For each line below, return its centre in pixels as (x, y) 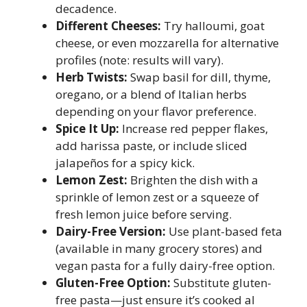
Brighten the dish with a (193, 180)
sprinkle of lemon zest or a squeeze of (157, 197)
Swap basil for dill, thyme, (199, 77)
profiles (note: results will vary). (139, 60)
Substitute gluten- (221, 283)
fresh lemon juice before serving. (144, 214)
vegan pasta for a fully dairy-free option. (165, 266)
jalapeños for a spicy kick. (125, 163)
